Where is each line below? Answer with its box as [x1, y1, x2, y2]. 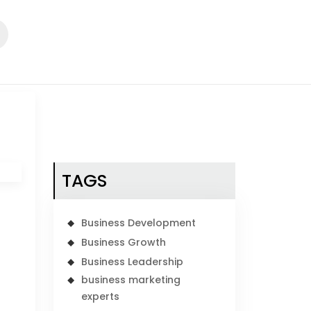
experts [81, 289, 120, 303]
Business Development [81, 216, 196, 230]
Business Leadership [81, 255, 184, 269]
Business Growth [81, 235, 167, 249]
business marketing [81, 273, 181, 287]
